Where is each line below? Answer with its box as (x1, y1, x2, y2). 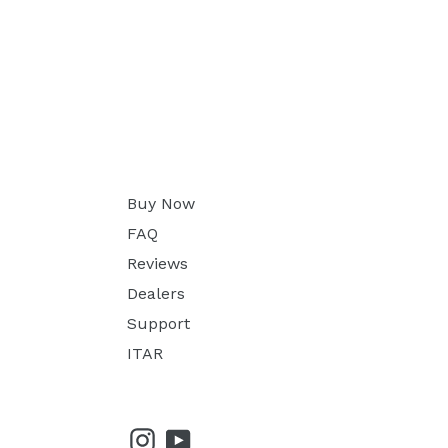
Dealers (127, 284, 185, 303)
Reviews (127, 254, 188, 273)
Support (127, 314, 190, 333)
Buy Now (127, 194, 195, 213)
